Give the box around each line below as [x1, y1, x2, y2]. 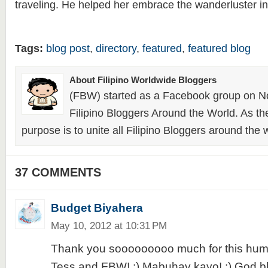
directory [95, 42, 136, 54]
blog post [45, 42, 90, 54]
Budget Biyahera [50, 202, 143, 214]
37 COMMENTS [14, 166, 101, 179]
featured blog [187, 42, 251, 54]
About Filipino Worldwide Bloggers [69, 75, 217, 85]
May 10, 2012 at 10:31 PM [50, 220, 167, 232]
